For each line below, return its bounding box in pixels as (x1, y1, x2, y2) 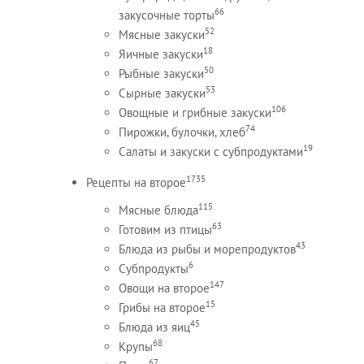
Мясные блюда (118, 202, 198, 219)
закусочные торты (118, 7, 214, 24)
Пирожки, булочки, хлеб (118, 124, 245, 141)
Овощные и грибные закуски (118, 105, 271, 121)
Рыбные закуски (118, 66, 204, 82)
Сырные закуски (118, 85, 206, 102)
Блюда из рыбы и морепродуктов (118, 241, 296, 258)
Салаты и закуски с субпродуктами (118, 144, 303, 160)
